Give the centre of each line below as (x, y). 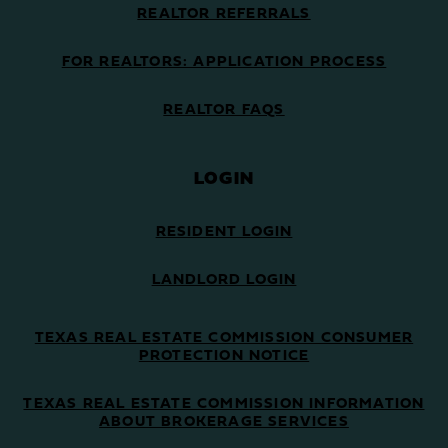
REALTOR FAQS (224, 111)
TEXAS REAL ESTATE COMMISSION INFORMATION (224, 405)
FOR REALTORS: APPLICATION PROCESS (224, 63)
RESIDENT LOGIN (224, 233)
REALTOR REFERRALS (224, 15)
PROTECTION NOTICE (224, 357)
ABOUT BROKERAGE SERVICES (224, 423)
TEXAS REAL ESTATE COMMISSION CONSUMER (224, 339)
